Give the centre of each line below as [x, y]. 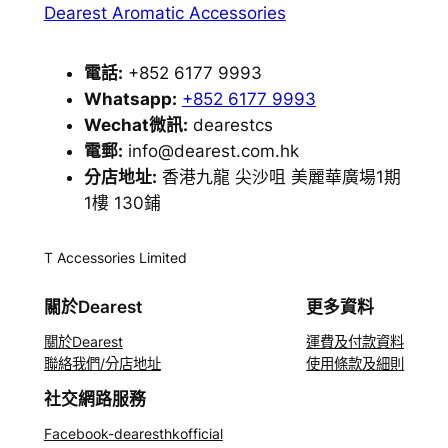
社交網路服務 [94, 398]
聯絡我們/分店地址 [102, 363]
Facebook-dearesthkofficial [133, 433]
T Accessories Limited [115, 257]
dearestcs [230, 124]
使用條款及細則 [355, 363]
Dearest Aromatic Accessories [164, 12]
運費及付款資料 [355, 341]
